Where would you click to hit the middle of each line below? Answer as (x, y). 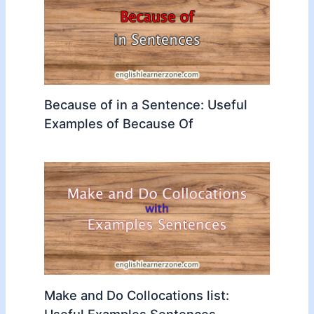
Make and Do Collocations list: (136, 295)
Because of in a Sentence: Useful (145, 105)
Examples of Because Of (118, 124)
